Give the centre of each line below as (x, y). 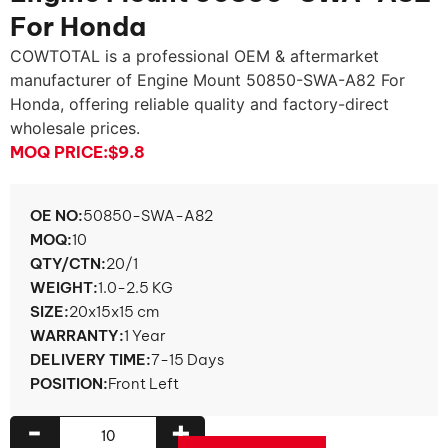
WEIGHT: (64, 287)
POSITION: (69, 383)
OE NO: (56, 215)
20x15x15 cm (114, 311)
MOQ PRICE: (59, 152)
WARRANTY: (77, 335)
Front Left (143, 383)
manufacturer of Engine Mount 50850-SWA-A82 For (207, 80)
